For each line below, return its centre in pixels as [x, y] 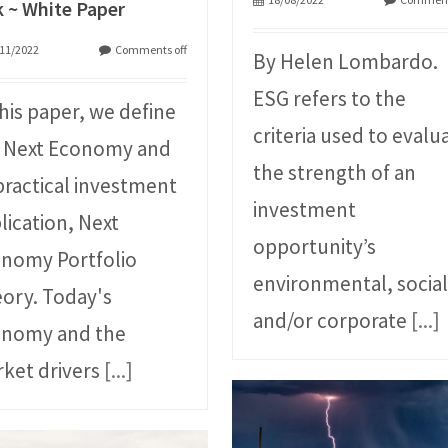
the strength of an [335, 173]
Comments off [151, 50]
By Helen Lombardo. [346, 62]
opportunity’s [315, 247]
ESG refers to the [330, 99]
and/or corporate [332, 321]
